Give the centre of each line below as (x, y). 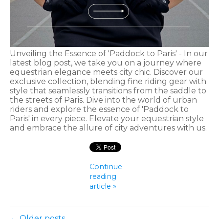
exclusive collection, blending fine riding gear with (108, 82)
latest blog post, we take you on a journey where (106, 63)
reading (103, 177)
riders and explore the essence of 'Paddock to (99, 109)
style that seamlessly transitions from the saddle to (108, 91)
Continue (106, 167)
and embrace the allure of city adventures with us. (108, 128)
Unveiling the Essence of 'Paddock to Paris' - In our (109, 54)
